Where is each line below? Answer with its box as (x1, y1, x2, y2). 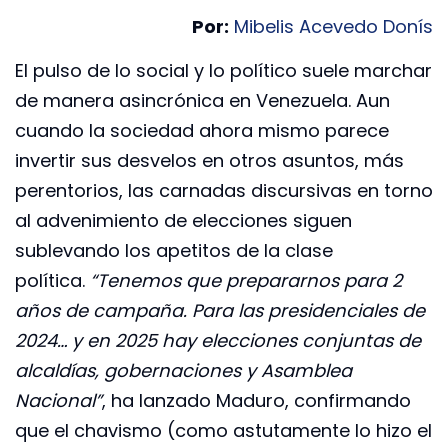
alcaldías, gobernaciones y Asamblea (15, 358, 352, 384)
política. (15, 268, 90, 294)
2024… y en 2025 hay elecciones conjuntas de (15, 328, 421, 354)
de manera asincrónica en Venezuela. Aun (15, 88, 390, 114)
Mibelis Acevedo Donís (234, 13, 433, 39)
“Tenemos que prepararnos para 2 (90, 268, 402, 294)
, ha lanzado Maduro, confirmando (102, 388, 411, 414)
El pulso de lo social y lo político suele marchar (15, 58, 432, 84)
